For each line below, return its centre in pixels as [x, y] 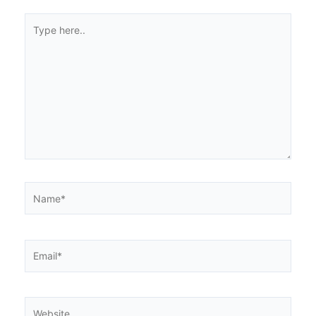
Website [43, 305]
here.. [37, 38]
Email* [39, 247]
